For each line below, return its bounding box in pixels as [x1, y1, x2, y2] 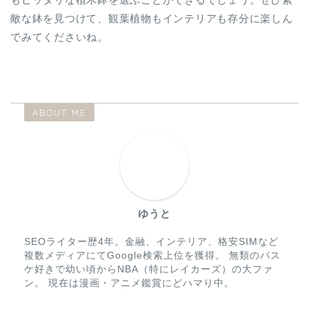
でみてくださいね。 [10, 31, 108, 43]
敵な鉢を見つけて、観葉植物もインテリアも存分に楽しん [10, 12, 293, 25]
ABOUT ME [32, 107, 86, 119]
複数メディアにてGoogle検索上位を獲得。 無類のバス [24, 250, 281, 261]
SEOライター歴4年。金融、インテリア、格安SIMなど [24, 237, 279, 248]
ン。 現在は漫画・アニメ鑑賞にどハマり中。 [24, 278, 235, 289]
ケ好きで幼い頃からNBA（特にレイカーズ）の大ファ [24, 264, 273, 275]
